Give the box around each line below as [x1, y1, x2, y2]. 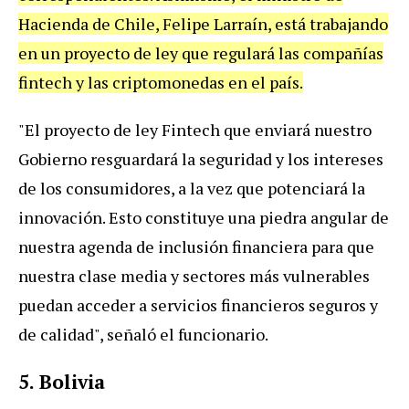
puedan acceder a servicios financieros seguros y [18, 293, 378, 316]
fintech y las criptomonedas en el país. [18, 70, 303, 93]
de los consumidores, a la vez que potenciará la [18, 176, 365, 199]
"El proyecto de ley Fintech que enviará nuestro [18, 118, 372, 141]
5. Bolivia [18, 368, 105, 394]
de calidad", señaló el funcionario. [18, 322, 268, 345]
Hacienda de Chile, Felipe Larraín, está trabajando [18, 12, 388, 35]
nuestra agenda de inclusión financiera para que [18, 235, 374, 257]
